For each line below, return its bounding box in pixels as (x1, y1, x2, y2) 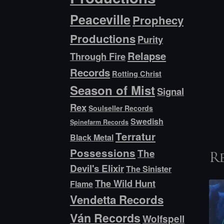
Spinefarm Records (70, 117, 129, 127)
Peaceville (70, 10, 131, 29)
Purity (137, 32, 163, 46)
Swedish (130, 115, 164, 127)
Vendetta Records (70, 191, 164, 208)
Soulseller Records (88, 103, 153, 113)
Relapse (127, 48, 166, 63)
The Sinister (126, 163, 172, 175)
